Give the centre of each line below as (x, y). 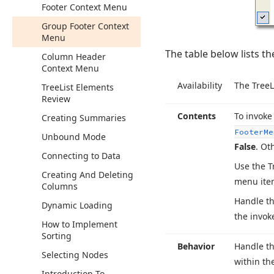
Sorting (57, 236)
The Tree (252, 85)
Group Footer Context (85, 26)
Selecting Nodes (75, 255)
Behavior (196, 246)
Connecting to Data (81, 156)
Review (56, 99)
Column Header (74, 57)
